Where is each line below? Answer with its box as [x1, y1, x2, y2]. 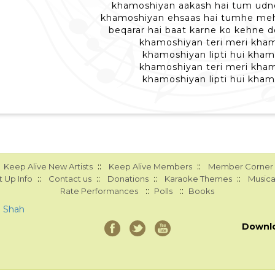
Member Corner [207, 161, 273, 171]
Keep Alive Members [108, 161, 192, 171]
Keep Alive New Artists [3, 161, 93, 171]
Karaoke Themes [164, 174, 232, 184]
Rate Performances [60, 186, 139, 196]
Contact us [48, 174, 91, 184]
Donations [107, 174, 149, 184]
